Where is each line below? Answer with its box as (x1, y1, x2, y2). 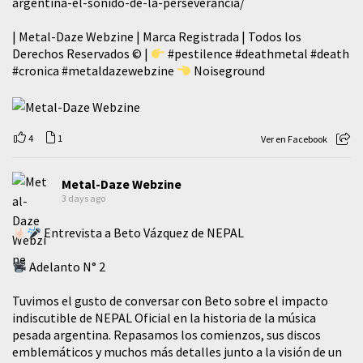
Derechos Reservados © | (12, 45, 151, 62)
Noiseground (191, 62, 266, 79)
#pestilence (168, 45, 233, 62)
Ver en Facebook (261, 133, 327, 146)
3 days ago (62, 192, 105, 205)
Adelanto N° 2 (27, 258, 106, 275)
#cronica (12, 62, 59, 79)
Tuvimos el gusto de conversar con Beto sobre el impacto (12, 293, 328, 310)
